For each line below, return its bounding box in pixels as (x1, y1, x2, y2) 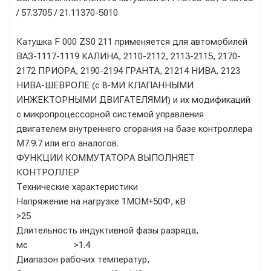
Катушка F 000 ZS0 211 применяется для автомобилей (16, 36, 247, 47)
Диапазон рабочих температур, (16, 253, 149, 265)
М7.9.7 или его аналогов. (16, 137, 123, 149)
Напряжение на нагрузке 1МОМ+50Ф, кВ (16, 195, 244, 207)
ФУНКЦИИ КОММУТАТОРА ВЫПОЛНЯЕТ (16, 152, 195, 163)
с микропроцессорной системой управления (16, 108, 204, 120)
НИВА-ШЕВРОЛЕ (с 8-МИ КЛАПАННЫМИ (16, 79, 194, 91)
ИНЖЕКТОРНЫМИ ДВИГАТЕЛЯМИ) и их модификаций (16, 94, 250, 105)
